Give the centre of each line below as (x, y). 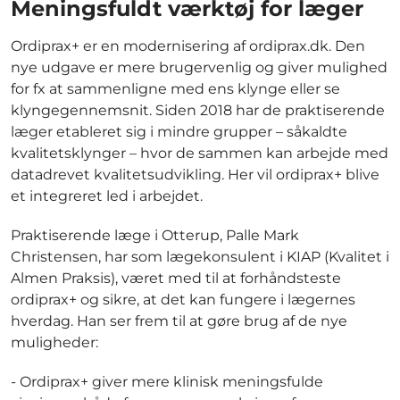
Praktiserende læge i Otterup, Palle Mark (155, 236)
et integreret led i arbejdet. (107, 196)
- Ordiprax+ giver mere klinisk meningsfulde (167, 382)
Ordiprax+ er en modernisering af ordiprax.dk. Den (188, 46)
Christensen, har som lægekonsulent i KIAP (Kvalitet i (200, 257)
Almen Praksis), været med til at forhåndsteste (176, 279)
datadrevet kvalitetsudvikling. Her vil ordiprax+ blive (195, 175)
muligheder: (54, 343)
